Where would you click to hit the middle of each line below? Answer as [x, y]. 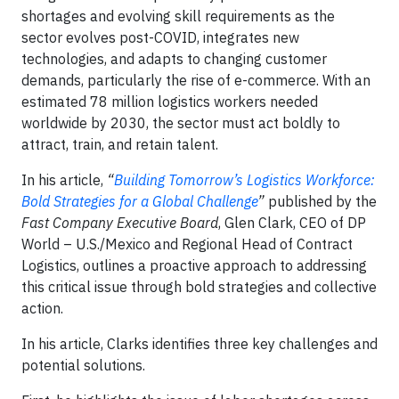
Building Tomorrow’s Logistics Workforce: [244, 179]
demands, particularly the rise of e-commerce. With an [196, 80]
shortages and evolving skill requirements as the [178, 16]
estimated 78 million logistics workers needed [170, 101]
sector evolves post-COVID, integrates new [160, 37]
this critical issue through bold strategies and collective [199, 286]
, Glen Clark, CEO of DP [292, 222]
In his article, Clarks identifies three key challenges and [199, 343]
